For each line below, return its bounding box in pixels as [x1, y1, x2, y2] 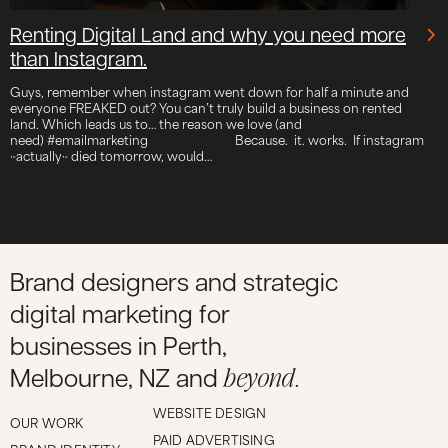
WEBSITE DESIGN [152, 401, 267, 422]
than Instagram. [10, 50, 147, 71]
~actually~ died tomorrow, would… [10, 144, 212, 165]
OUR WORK [10, 411, 84, 432]
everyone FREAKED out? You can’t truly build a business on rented [10, 96, 402, 117]
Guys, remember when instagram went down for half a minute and [10, 80, 409, 101]
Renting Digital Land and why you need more [10, 26, 406, 47]
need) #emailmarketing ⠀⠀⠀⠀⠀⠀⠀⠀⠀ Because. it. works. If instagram [10, 128, 424, 149]
